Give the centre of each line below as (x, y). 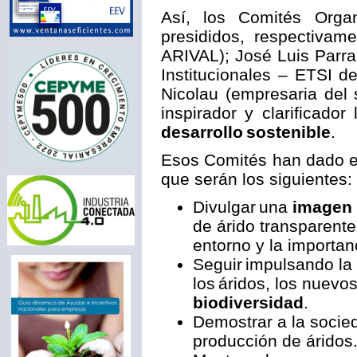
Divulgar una (243, 207)
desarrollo (202, 132)
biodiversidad (248, 302)
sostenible (288, 132)
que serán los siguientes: (257, 179)
